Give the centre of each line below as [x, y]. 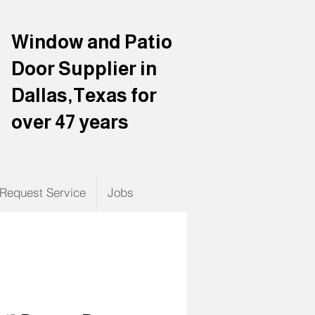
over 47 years [70, 122]
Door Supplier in [84, 69]
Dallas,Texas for [84, 96]
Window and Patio [92, 42]
